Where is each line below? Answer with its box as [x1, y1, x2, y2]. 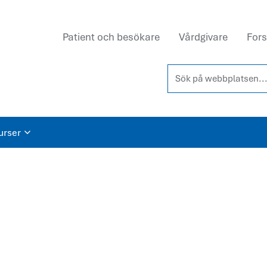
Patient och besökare [63, 30, 160, 44]
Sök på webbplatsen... [167, 65, 260, 77]
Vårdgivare [179, 30, 228, 44]
